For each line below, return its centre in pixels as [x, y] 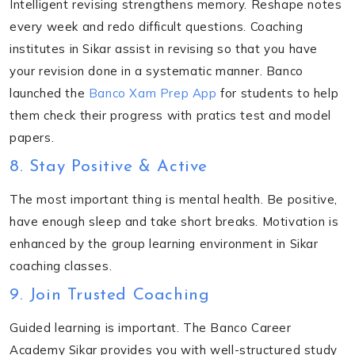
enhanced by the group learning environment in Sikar [164, 243]
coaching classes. [61, 265]
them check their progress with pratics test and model [170, 115]
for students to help [278, 93]
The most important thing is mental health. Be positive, [174, 199]
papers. [32, 137]
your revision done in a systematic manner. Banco [157, 71]
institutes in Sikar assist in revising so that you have [164, 48]
